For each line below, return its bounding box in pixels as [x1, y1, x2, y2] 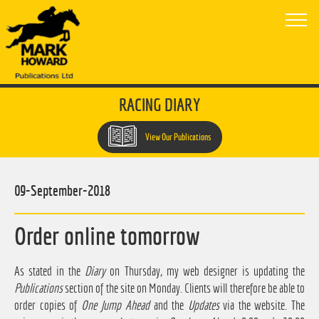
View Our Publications [143, 132, 211, 143]
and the [149, 298, 188, 313]
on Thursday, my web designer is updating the [105, 263, 305, 279]
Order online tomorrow [14, 221, 200, 251]
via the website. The [219, 298, 305, 313]
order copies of [14, 298, 81, 313]
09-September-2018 [14, 182, 110, 199]
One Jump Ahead [80, 298, 150, 313]
